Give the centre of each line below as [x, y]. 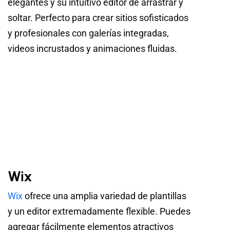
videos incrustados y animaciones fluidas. [92, 48]
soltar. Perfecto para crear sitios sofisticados [98, 17]
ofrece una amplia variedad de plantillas [104, 196]
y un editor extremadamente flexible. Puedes [99, 212]
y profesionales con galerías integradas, [88, 33]
